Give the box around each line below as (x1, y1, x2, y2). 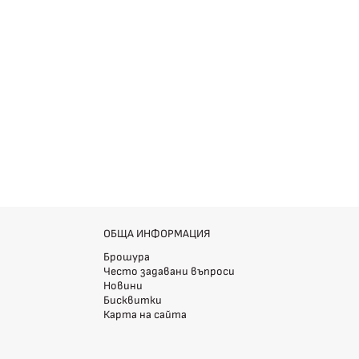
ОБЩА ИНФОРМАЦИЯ (103, 227, 211, 241)
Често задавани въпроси (103, 264, 235, 279)
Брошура (103, 250, 150, 264)
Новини (103, 279, 143, 293)
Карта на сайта (103, 308, 187, 322)
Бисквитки (103, 293, 162, 308)
